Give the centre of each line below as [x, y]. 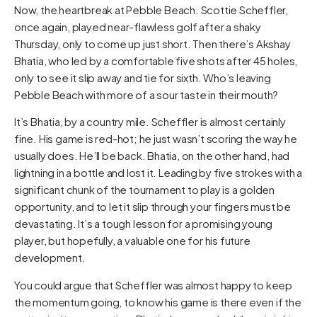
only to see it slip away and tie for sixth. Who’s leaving [143, 77]
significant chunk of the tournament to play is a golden [144, 190]
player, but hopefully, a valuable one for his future [132, 241]
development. [50, 258]
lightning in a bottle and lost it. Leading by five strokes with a [158, 173]
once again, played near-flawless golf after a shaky [138, 26]
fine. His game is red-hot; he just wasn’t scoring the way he [156, 139]
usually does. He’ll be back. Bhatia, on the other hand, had [152, 156]
